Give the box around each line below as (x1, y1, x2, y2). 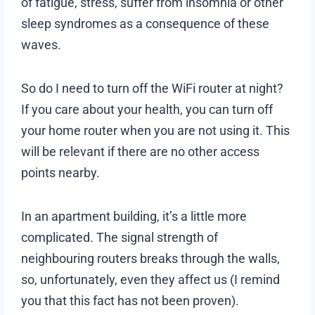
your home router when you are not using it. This (21, 122, 290, 138)
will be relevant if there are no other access (21, 143, 260, 159)
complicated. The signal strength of (21, 229, 219, 245)
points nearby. (21, 165, 101, 180)
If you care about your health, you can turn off (21, 101, 274, 117)
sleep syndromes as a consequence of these (21, 15, 270, 31)
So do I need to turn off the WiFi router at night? (21, 80, 284, 96)
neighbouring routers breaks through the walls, (21, 250, 281, 266)
